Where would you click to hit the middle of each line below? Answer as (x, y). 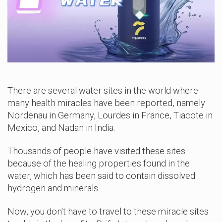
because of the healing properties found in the (99, 163)
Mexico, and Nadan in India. (61, 127)
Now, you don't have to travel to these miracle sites (108, 211)
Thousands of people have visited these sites (96, 151)
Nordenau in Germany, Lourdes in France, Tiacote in (110, 115)
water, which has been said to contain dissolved (101, 175)
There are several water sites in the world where (103, 90)
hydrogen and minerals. (54, 188)
